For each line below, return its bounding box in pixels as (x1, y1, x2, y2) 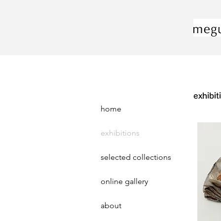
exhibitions (101, 128, 140, 138)
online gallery (101, 177, 148, 186)
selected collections (101, 152, 171, 162)
